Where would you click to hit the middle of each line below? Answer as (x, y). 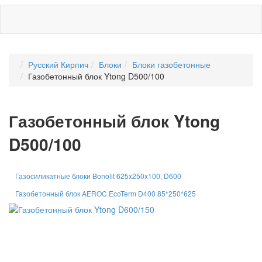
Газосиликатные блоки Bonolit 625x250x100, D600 (98, 175)
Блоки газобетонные (171, 64)
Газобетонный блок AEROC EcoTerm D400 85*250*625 (106, 193)
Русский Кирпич (58, 64)
